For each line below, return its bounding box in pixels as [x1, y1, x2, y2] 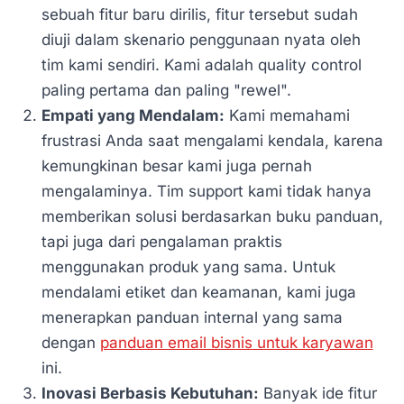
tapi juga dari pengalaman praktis [41, 232, 282, 251]
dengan [41, 333, 100, 352]
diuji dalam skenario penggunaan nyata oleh [41, 30, 361, 49]
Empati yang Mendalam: [41, 106, 225, 124]
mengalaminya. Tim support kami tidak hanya [41, 181, 372, 200]
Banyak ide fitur [258, 383, 377, 402]
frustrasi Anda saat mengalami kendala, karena [41, 131, 383, 150]
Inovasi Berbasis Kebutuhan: [41, 383, 259, 402]
